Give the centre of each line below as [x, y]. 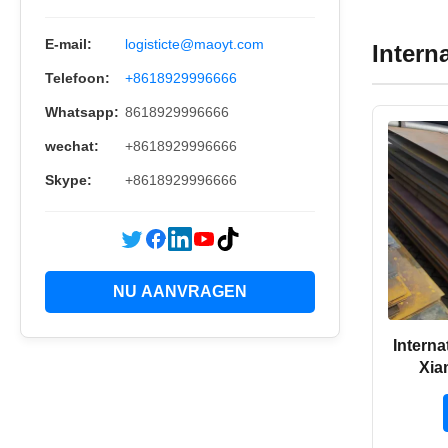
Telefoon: [77, 78]
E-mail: [68, 44]
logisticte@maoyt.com [194, 44]
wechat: [72, 146]
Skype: [68, 180]
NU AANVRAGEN [180, 291]
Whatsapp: [82, 112]
